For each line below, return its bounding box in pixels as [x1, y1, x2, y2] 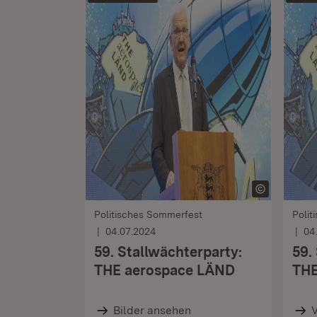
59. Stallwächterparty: [94, 243, 242, 260]
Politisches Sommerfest [94, 209, 202, 220]
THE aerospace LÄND [94, 262, 235, 279]
